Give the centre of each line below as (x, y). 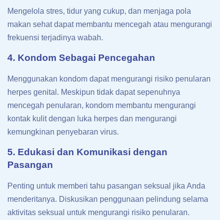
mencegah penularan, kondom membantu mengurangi (102, 106)
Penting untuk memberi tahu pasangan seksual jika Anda (106, 186)
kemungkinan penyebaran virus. (63, 132)
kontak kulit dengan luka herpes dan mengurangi (92, 119)
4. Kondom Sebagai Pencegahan (81, 58)
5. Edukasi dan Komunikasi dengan (87, 152)
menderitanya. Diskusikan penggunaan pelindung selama (108, 199)
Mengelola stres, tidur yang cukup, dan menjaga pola (99, 11)
